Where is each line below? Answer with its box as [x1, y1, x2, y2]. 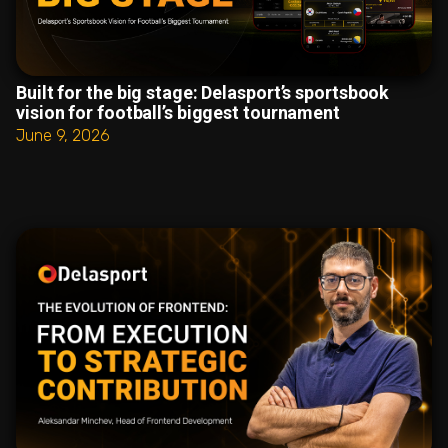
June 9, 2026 [16, 126, 110, 146]
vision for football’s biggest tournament [16, 102, 344, 124]
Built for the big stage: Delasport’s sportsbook [16, 82, 390, 104]
